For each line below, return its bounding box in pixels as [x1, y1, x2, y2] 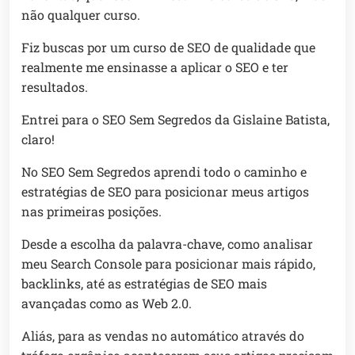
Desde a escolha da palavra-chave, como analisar [21, 235, 313, 253]
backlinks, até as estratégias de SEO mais [21, 275, 267, 292]
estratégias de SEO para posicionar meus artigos [21, 183, 309, 200]
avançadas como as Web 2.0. [21, 295, 192, 312]
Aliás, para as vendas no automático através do [21, 327, 304, 345]
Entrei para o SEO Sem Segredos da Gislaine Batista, [21, 111, 330, 128]
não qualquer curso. [21, 6, 140, 24]
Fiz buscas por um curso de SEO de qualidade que [21, 39, 315, 56]
